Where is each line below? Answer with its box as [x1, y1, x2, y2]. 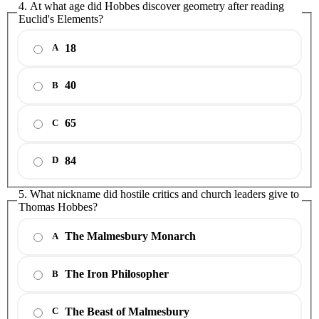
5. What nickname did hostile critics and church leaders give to [19, 188, 299, 201]
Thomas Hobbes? [19, 201, 98, 214]
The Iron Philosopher [65, 268, 169, 281]
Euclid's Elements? [19, 12, 103, 25]
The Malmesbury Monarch [65, 230, 196, 243]
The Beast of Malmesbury [65, 305, 189, 318]
